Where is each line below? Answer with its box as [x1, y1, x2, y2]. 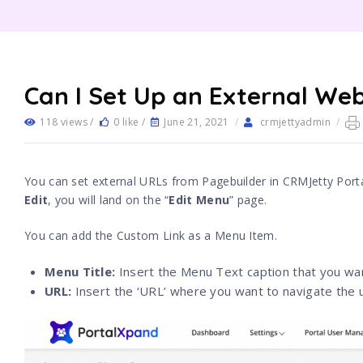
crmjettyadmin [259, 115, 331, 129]
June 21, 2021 [164, 115, 229, 129]
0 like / [113, 115, 148, 129]
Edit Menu [169, 191, 230, 207]
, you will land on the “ [48, 191, 169, 207]
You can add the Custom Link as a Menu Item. [24, 227, 277, 243]
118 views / [40, 115, 97, 129]
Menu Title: [45, 263, 116, 280]
